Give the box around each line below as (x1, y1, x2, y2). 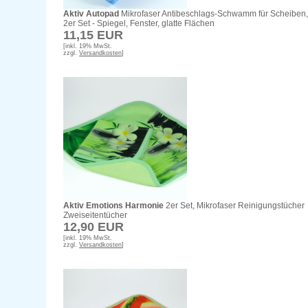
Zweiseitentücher (63, 210, 128, 221)
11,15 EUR (63, 28, 124, 43)
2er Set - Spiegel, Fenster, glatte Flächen (63, 19, 215, 29)
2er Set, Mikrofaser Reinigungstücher (164, 201, 305, 211)
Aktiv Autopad (63, 9, 120, 19)
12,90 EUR (63, 220, 124, 234)
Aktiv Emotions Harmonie (63, 201, 164, 211)
